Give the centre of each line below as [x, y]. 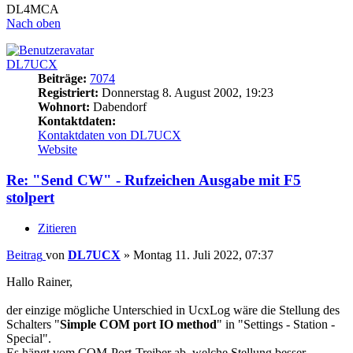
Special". [29, 338]
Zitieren [57, 228]
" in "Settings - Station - [276, 324]
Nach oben [33, 24]
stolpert [30, 198]
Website [58, 150]
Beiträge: [62, 79]
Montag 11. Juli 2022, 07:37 [203, 255]
